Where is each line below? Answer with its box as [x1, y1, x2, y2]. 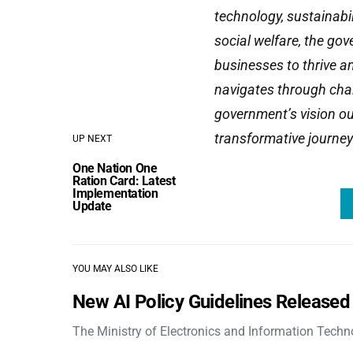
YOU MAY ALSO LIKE [72, 263, 158, 274]
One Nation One [72, 161, 158, 176]
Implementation [72, 186, 158, 201]
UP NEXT [72, 133, 112, 144]
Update [72, 199, 112, 214]
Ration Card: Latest [72, 173, 176, 188]
